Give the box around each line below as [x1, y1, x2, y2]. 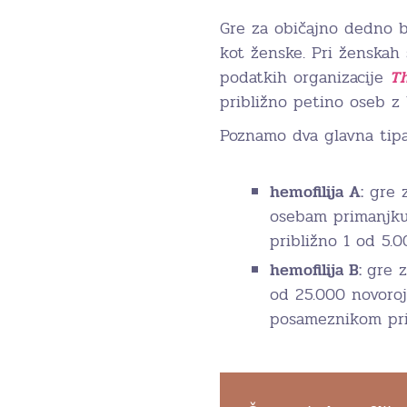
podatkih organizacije [220, 64, 390, 90]
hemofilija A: [270, 178, 363, 204]
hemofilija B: [270, 256, 367, 283]
